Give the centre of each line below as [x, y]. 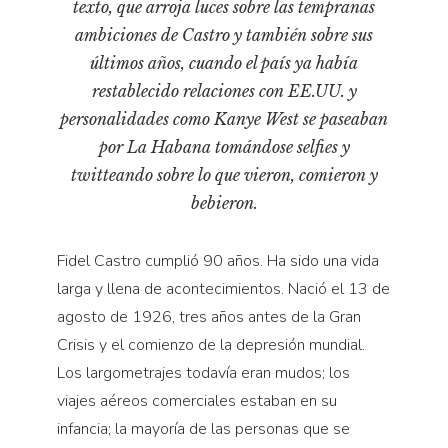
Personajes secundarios [95, 74]
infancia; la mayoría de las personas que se [203, 429]
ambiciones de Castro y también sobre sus [224, 35]
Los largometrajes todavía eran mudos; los [203, 373]
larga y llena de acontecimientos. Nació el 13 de [223, 289]
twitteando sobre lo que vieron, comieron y [224, 175]
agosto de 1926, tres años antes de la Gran [208, 317]
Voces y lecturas [69, 276]
